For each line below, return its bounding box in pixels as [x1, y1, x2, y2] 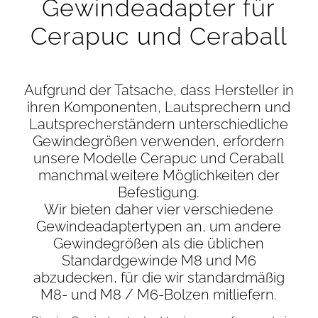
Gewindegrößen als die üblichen [53, 235, 265, 253]
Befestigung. [118, 184, 200, 202]
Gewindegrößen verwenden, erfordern [33, 133, 285, 150]
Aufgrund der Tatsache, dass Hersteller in [23, 82, 294, 99]
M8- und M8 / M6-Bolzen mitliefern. [40, 286, 278, 304]
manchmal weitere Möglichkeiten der [38, 167, 280, 185]
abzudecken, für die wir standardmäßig [33, 269, 285, 287]
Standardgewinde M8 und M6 [61, 252, 256, 270]
